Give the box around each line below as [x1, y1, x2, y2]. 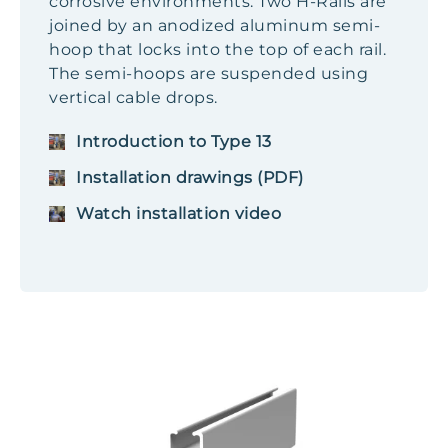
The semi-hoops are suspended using [49, 64, 368, 83]
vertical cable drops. [49, 88, 218, 107]
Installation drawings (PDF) [76, 168, 304, 187]
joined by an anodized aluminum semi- [49, 16, 380, 35]
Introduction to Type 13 [76, 132, 272, 151]
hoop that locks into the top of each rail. [49, 40, 386, 59]
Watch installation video [76, 204, 281, 223]
